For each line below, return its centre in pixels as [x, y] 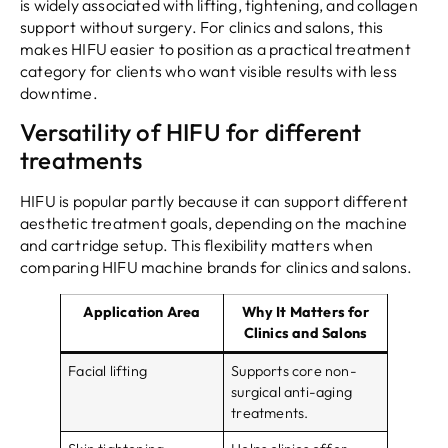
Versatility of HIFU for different [191, 132]
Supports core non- [294, 371]
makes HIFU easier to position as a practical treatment [215, 48]
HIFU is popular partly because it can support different [214, 201]
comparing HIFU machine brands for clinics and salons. [216, 267]
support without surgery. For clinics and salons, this [202, 26]
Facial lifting [107, 371]
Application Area [142, 312]
